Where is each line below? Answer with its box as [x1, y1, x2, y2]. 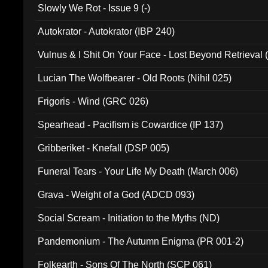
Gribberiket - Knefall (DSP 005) [38, 143, 170, 153]
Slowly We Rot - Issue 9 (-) [38, 3, 151, 13]
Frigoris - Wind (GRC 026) [38, 96, 149, 106]
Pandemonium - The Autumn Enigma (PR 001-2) [38, 236, 244, 246]
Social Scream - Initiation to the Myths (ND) [38, 213, 220, 223]
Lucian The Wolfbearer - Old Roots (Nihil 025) [38, 73, 232, 83]
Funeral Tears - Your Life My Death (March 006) [38, 166, 239, 176]
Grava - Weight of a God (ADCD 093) [38, 190, 195, 200]
